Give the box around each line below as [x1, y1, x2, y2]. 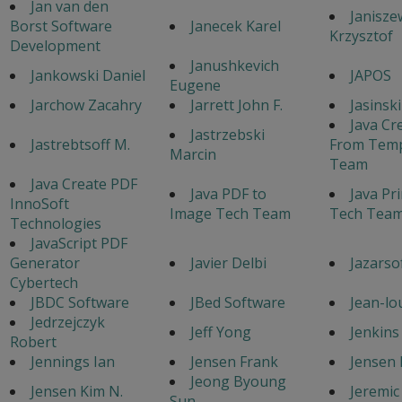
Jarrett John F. [189, 94, 283, 115]
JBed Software [189, 292, 285, 312]
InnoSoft [9, 193, 69, 214]
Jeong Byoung [189, 371, 286, 391]
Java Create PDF [30, 173, 137, 194]
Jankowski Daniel [30, 65, 145, 85]
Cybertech [9, 272, 78, 293]
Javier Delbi [189, 252, 267, 273]
